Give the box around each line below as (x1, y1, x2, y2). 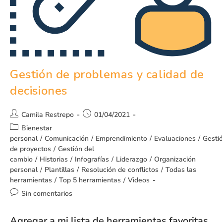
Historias (40, 154, 68, 164)
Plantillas (45, 165, 74, 174)
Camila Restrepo (21, 110, 74, 119)
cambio (10, 154, 33, 164)
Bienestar (21, 123, 52, 133)
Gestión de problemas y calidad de (10, 66, 204, 82)
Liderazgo (116, 154, 147, 164)
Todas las (166, 165, 196, 174)
